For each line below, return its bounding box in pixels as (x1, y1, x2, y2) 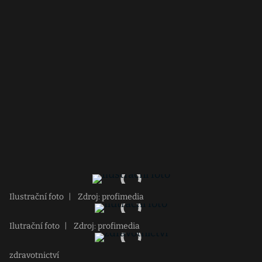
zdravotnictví (9, 250, 59, 260)
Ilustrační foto (9, 192, 64, 202)
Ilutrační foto (9, 221, 60, 231)
